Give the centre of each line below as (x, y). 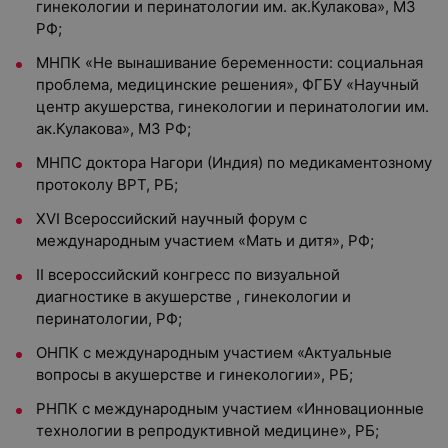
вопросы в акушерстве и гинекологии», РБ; (194, 374)
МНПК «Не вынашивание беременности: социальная (229, 62)
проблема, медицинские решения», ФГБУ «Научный (227, 84)
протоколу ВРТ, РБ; (107, 184)
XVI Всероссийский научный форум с (171, 218)
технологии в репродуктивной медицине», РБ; (207, 430)
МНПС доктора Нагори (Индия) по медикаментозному (234, 162)
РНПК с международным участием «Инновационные (230, 408)
